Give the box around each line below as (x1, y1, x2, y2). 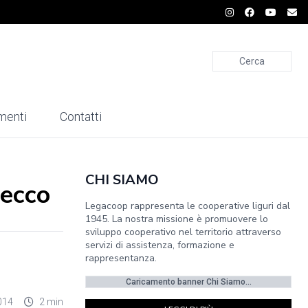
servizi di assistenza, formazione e (85, 239, 234, 252)
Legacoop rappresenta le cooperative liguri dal (85, 199, 290, 212)
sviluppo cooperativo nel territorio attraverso (85, 225, 281, 239)
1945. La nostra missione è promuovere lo (85, 212, 268, 225)
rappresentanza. (85, 252, 157, 265)
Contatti (60, 110, 102, 124)
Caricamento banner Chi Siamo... (125, 277, 252, 287)
